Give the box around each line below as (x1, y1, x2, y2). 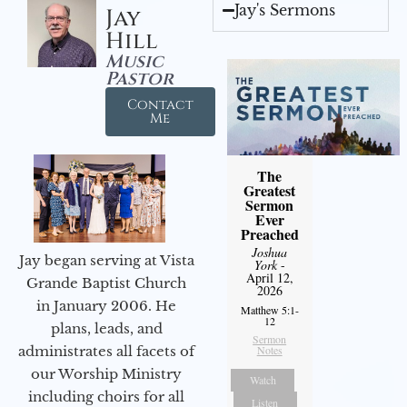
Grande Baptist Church (26, 273, 186, 292)
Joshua (252, 243, 288, 262)
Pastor (104, 65, 174, 91)
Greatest (243, 180, 296, 202)
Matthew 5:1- (240, 303, 299, 318)
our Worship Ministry (31, 364, 182, 382)
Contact (126, 94, 194, 114)
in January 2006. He (36, 296, 176, 314)
